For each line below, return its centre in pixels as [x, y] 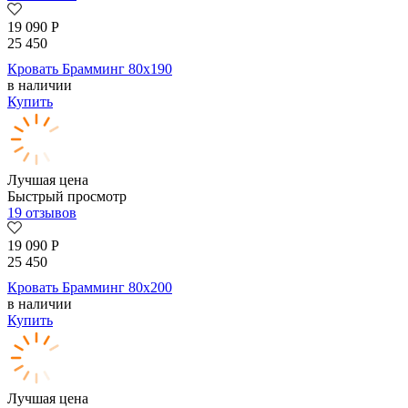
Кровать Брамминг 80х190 [90, 69]
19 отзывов [42, 213]
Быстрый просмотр [67, 197]
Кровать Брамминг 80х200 [90, 288]
